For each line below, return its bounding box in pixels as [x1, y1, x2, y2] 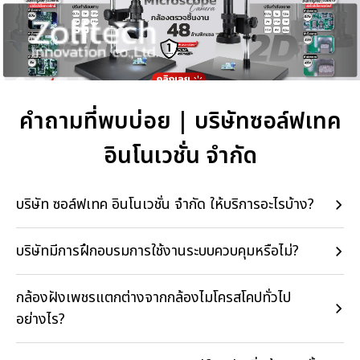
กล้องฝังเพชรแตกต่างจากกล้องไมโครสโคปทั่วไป [16, 287, 291, 309]
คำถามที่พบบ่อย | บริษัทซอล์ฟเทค [18, 104, 342, 139]
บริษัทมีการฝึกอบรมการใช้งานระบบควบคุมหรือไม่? [16, 240, 299, 262]
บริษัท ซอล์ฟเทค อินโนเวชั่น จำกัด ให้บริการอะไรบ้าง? [16, 194, 314, 215]
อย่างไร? [16, 309, 65, 330]
